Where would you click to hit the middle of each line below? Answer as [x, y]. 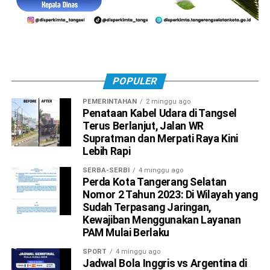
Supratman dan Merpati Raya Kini [160, 138]
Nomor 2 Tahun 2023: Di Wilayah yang [170, 194]
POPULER [135, 81]
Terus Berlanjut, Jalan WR [143, 126]
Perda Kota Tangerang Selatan [155, 182]
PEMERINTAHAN [109, 101]
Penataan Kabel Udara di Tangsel [159, 113]
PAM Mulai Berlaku [126, 232]
